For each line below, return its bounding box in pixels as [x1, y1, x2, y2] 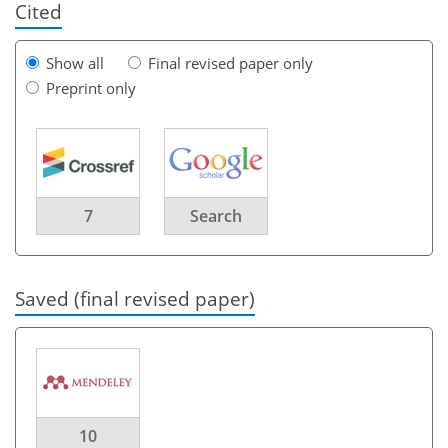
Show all [46, 53, 104, 73]
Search [190, 205, 242, 227]
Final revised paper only [148, 53, 313, 73]
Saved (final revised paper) [15, 286, 255, 311]
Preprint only [46, 78, 136, 98]
